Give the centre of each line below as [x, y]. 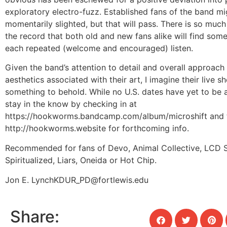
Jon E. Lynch [29, 180]
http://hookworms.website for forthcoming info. [97, 128]
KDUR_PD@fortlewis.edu [101, 180]
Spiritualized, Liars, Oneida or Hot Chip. [81, 160]
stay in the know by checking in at [71, 104]
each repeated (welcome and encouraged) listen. [99, 48]
